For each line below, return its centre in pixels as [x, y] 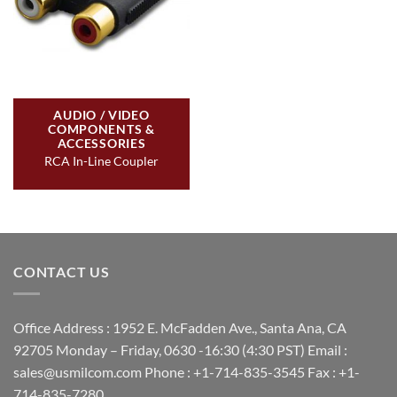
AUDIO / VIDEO [101, 115]
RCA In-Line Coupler [101, 161]
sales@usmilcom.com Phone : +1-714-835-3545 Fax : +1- [187, 371]
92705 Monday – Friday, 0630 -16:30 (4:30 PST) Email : [180, 349]
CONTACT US [62, 272]
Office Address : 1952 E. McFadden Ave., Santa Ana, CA [180, 327]
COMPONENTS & [101, 129]
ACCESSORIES [101, 144]
